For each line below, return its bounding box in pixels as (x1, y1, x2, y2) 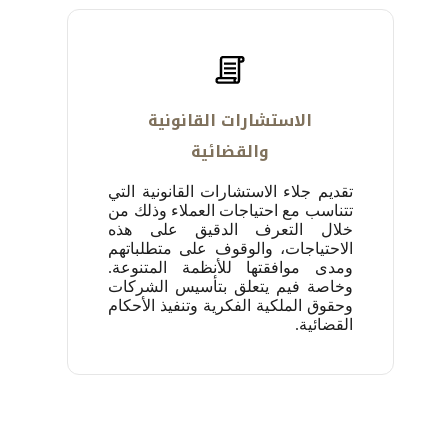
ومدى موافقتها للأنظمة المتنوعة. (108, 259, 353, 277)
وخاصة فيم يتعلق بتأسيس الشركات (108, 278, 353, 296)
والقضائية (191, 136, 270, 168)
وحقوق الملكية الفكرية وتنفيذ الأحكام (108, 297, 353, 315)
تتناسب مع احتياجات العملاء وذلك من (108, 202, 353, 220)
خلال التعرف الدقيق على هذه (108, 221, 353, 239)
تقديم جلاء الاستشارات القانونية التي (108, 183, 353, 201)
